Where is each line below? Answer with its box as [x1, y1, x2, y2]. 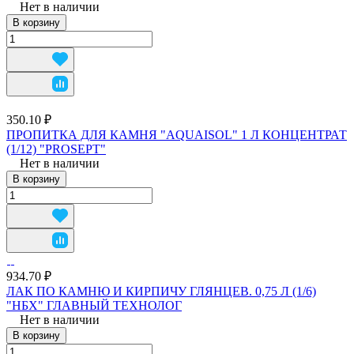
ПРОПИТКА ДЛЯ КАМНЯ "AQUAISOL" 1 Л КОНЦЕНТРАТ [6, 127, 347, 141]
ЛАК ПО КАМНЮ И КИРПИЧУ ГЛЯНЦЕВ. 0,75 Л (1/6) [6, 284, 316, 298]
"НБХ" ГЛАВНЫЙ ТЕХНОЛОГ [6, 298, 182, 312]
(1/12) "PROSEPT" [6, 141, 106, 156]
